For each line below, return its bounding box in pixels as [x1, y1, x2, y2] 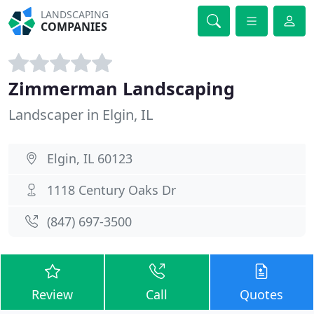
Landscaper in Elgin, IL [8, 105, 153, 124]
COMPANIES [41, 19, 108, 34]
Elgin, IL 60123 [47, 150, 132, 167]
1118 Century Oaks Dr [47, 182, 176, 198]
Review [32, 286, 74, 303]
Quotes [240, 286, 284, 303]
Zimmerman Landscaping [8, 76, 235, 100]
